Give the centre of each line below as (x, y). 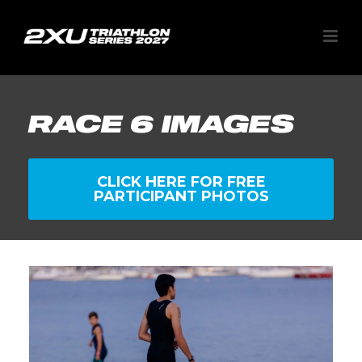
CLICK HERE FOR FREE (181, 182)
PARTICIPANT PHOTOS (181, 196)
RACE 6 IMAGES (162, 123)
